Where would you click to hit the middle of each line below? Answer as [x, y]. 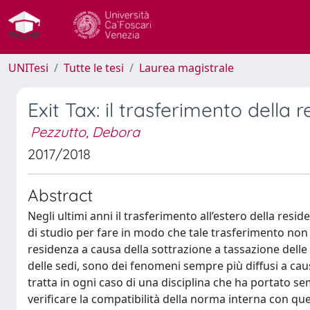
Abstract [60, 195]
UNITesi [28, 68]
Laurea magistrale [186, 68]
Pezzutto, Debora [85, 132]
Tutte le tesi [94, 68]
